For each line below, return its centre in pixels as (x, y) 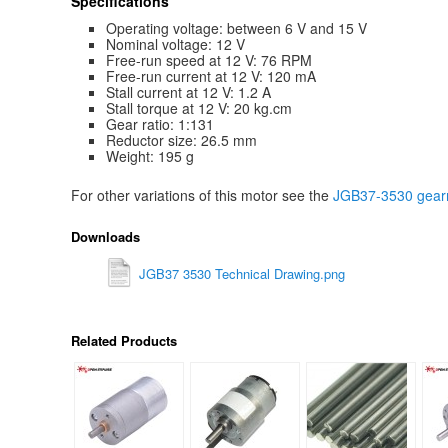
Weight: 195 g (149, 156)
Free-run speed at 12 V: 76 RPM (208, 60)
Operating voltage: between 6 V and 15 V (236, 28)
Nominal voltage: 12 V (175, 44)
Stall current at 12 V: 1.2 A (188, 92)
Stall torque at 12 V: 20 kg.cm (198, 108)
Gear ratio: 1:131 (159, 124)
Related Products (123, 341)
